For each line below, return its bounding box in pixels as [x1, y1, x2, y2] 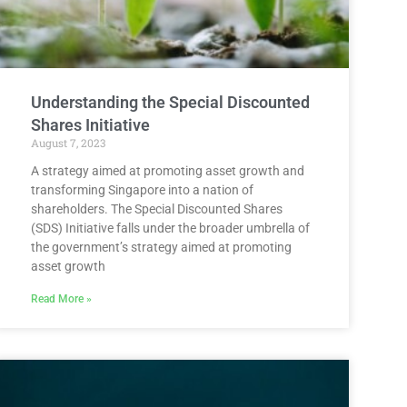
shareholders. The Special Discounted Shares [31, 201, 283, 216]
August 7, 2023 [31, 134, 105, 150]
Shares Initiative [31, 114, 150, 134]
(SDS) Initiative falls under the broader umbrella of [31, 220, 310, 235]
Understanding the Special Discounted [31, 92, 310, 112]
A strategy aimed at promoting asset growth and [31, 163, 304, 178]
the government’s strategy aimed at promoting [31, 239, 292, 254]
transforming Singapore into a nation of [31, 182, 253, 197]
